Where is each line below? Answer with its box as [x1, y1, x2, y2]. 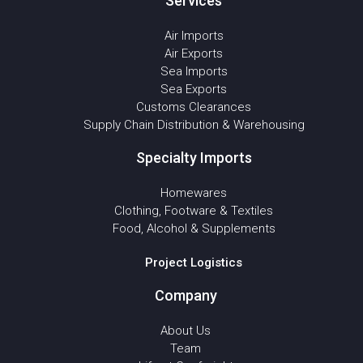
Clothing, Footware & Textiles [114, 203, 273, 218]
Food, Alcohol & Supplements [112, 221, 275, 236]
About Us [160, 323, 211, 338]
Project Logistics [145, 255, 242, 270]
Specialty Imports [135, 149, 252, 166]
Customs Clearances [136, 100, 251, 114]
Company [154, 287, 217, 304]
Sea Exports [160, 82, 227, 96]
